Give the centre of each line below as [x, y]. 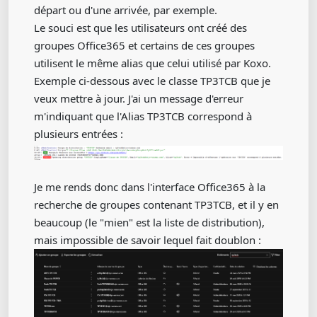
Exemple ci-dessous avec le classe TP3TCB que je [152, 81]
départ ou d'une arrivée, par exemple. [126, 10]
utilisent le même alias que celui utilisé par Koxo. [152, 63]
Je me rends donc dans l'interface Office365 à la [150, 187]
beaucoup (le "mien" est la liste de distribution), [149, 222]
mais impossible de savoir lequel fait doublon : [148, 240]
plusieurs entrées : [79, 134]
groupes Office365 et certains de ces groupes [144, 45]
